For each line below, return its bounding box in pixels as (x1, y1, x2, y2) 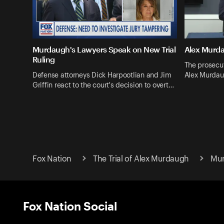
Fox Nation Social (23, 198, 117, 212)
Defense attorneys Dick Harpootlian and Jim (32, 71, 171, 79)
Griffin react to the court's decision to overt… (32, 81, 174, 89)
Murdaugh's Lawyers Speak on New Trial (32, 44, 176, 54)
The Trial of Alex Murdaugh (93, 154, 189, 163)
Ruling (32, 54, 55, 64)
